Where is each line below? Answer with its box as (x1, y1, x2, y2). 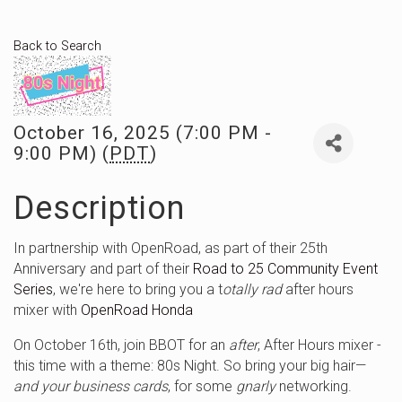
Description (13, 189, 185, 227)
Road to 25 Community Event (193, 260, 378, 277)
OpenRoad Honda (81, 301, 193, 319)
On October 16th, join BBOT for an (13, 336, 229, 354)
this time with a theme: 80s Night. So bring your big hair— (13, 357, 366, 374)
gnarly (236, 378, 279, 395)
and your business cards (13, 378, 168, 395)
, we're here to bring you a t (53, 281, 223, 298)
